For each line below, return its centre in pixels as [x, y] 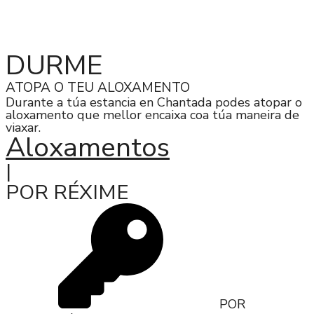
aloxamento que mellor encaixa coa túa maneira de [152, 115]
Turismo [91, 36]
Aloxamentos [88, 147]
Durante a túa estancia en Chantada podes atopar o [154, 102]
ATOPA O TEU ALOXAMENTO [98, 87]
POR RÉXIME [67, 192]
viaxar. [23, 127]
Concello [47, 36]
